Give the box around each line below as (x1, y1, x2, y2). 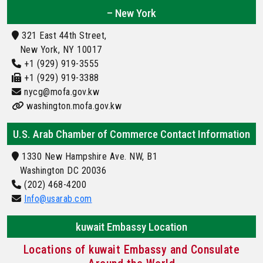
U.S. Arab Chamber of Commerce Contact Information (13, 127, 250, 141)
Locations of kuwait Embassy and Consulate (23, 242, 240, 257)
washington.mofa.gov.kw (23, 100, 122, 112)
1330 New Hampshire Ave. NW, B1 (19, 150, 157, 162)
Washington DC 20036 (12, 164, 106, 176)
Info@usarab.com (24, 193, 92, 204)
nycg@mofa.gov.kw (21, 86, 99, 97)
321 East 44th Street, (19, 29, 107, 41)
